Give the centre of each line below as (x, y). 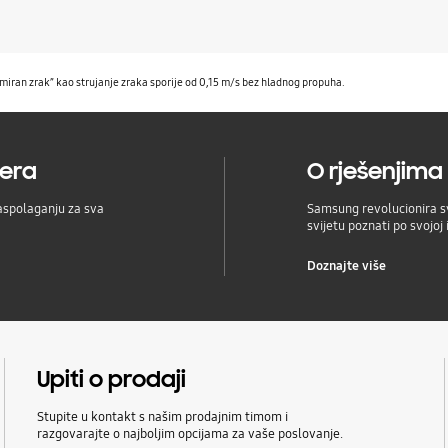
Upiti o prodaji (112, 380)
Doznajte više (347, 266)
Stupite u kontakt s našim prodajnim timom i (163, 417)
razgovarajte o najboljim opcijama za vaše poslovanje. (190, 434)
